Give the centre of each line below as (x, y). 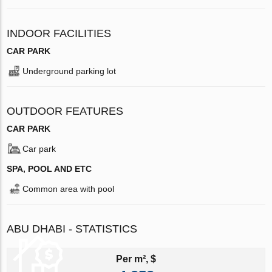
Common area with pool (69, 189)
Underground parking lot (70, 71)
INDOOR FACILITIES (59, 33)
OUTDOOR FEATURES (65, 111)
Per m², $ (136, 259)
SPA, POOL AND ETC (49, 168)
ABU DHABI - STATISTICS (72, 229)
